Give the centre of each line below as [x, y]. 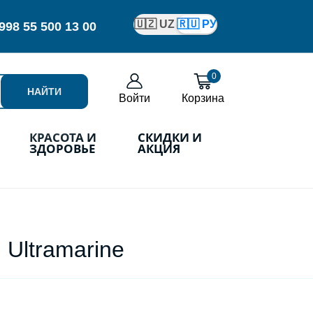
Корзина [203, 98]
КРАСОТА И [63, 137]
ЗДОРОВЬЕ [63, 148]
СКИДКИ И [169, 137]
